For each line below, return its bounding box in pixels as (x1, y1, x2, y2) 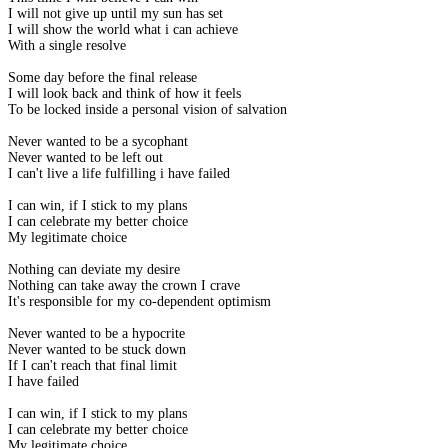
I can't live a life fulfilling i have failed (8, 166, 230, 182)
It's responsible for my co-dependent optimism (8, 294, 271, 310)
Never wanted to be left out (8, 150, 163, 166)
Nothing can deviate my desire (8, 262, 180, 278)
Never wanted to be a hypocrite (8, 326, 185, 342)
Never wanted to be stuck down (8, 342, 186, 358)
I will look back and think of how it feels (8, 86, 241, 102)
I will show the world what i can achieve (8, 22, 238, 38)
